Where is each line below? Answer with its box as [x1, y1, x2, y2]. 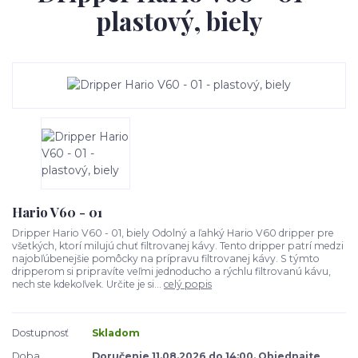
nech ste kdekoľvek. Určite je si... [12, 278, 164, 291]
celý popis [164, 278, 212, 291]
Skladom [92, 327, 140, 339]
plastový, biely [95, 4, 262, 38]
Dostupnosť [12, 327, 69, 339]
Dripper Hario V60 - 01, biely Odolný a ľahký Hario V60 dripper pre [12, 227, 334, 240]
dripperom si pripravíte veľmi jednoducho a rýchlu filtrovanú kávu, [12, 265, 331, 278]
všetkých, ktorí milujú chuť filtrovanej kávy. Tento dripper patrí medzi [12, 240, 344, 253]
